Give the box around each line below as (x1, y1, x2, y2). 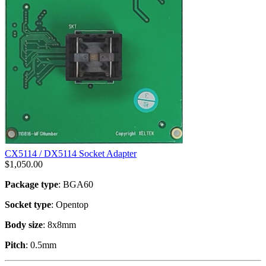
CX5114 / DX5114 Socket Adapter (5, 148, 137, 159)
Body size (5, 219, 43, 230)
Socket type (5, 199, 51, 210)
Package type (5, 179, 58, 189)
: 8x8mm (43, 219, 76, 230)
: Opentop (51, 199, 88, 210)
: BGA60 (58, 179, 93, 189)
